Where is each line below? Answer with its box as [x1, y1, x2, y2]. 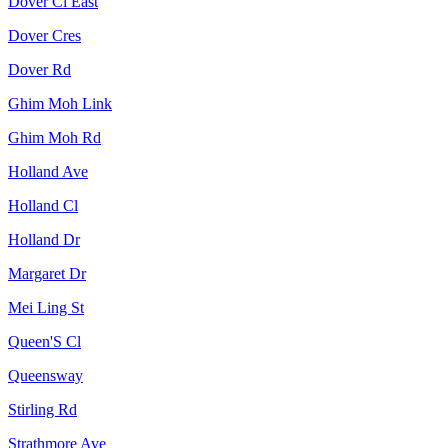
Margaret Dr [8, 265, 86, 283]
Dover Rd [8, 61, 71, 79]
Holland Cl [8, 197, 78, 215]
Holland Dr [8, 231, 80, 249]
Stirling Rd [8, 401, 77, 419]
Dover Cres [8, 27, 81, 45]
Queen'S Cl [8, 333, 81, 351]
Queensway [8, 367, 83, 385]
